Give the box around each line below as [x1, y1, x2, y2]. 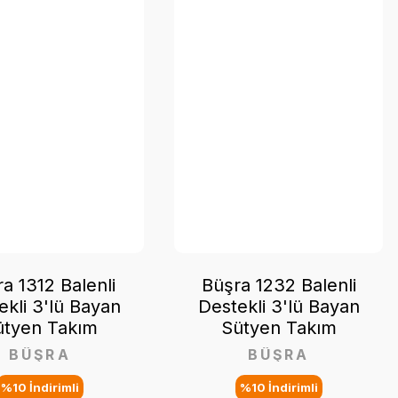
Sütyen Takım [220, 317, 337, 339]
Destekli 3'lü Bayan [197, 296, 360, 318]
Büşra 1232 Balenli [201, 275, 356, 297]
